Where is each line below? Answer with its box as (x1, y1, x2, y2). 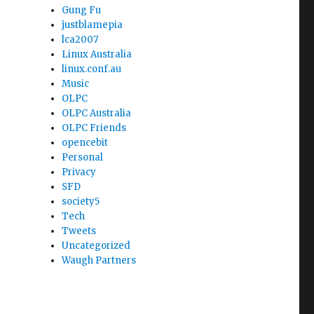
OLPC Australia (62, 107, 132, 119)
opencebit (62, 137, 109, 149)
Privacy (62, 166, 97, 178)
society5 (62, 196, 100, 207)
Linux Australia (62, 48, 132, 60)
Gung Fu (62, 4, 102, 16)
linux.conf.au (62, 63, 122, 75)
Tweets (62, 225, 97, 237)
